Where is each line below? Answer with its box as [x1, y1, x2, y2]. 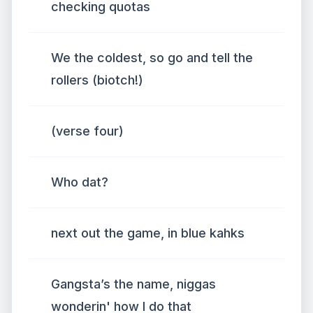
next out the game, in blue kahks [51, 226, 245, 240]
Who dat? [51, 175, 108, 189]
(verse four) [51, 124, 124, 138]
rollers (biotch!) [51, 73, 143, 87]
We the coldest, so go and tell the [51, 50, 253, 65]
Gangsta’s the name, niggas [51, 277, 216, 291]
